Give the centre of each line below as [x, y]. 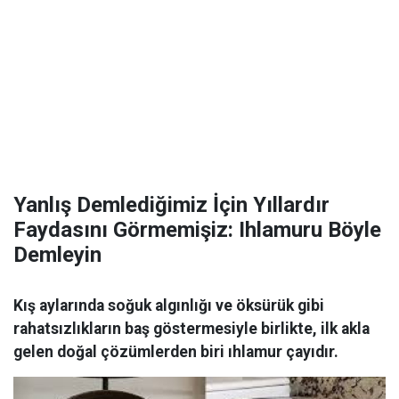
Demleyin [57, 255]
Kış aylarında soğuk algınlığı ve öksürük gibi [169, 305]
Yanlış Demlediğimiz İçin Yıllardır [171, 205]
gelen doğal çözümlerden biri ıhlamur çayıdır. [176, 352]
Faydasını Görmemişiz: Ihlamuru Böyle [197, 230]
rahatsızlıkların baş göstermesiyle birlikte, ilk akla [191, 329]
